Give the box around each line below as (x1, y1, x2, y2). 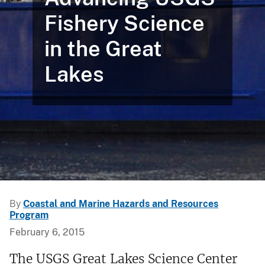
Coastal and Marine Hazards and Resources (23, 198, 218, 210)
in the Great (44, 36, 162, 62)
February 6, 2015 (9, 227, 85, 238)
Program (9, 209, 49, 221)
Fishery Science (44, 11, 205, 36)
